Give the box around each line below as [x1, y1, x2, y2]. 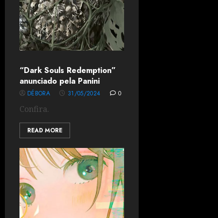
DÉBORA [27, 89, 51, 98]
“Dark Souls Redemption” [19, 65, 116, 76]
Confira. [19, 104, 49, 114]
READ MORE [27, 126, 62, 135]
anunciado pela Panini [19, 75, 100, 87]
